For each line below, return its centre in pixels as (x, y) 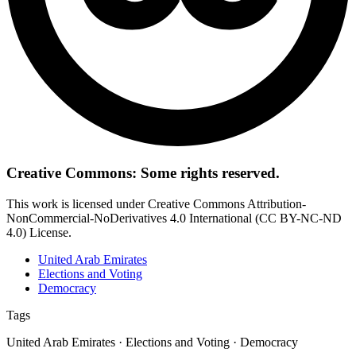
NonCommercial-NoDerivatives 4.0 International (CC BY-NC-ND (174, 218)
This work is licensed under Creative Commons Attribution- (156, 203)
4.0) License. (39, 232)
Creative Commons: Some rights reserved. (143, 172)
